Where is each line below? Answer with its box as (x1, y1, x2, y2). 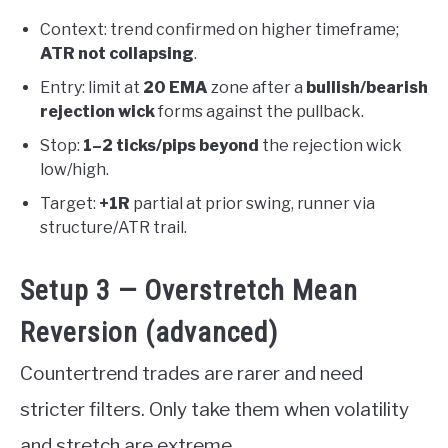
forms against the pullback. (155, 102, 364, 122)
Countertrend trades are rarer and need (20, 362, 363, 386)
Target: (40, 194, 99, 214)
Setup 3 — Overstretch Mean (20, 274, 358, 308)
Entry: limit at (40, 78, 143, 98)
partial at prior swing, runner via (130, 194, 375, 214)
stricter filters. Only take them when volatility (20, 398, 409, 422)
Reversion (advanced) (20, 316, 278, 350)
